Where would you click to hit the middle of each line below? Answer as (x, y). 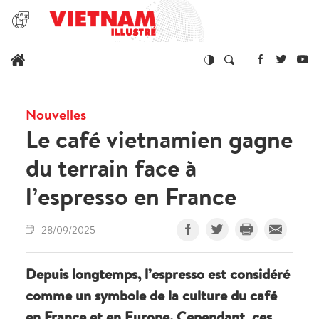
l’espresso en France (131, 196)
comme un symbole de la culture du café (151, 295)
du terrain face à (111, 167)
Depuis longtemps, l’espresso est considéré (158, 273)
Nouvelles (56, 114)
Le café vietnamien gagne (159, 139)
